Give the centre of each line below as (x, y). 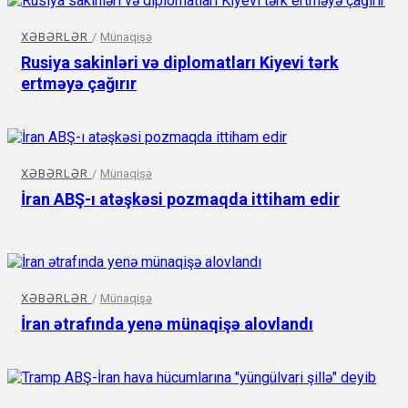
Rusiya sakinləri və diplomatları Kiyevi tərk (180, 62)
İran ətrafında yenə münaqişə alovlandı (167, 323)
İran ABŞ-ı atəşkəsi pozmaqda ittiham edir (180, 199)
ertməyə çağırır (79, 83)
